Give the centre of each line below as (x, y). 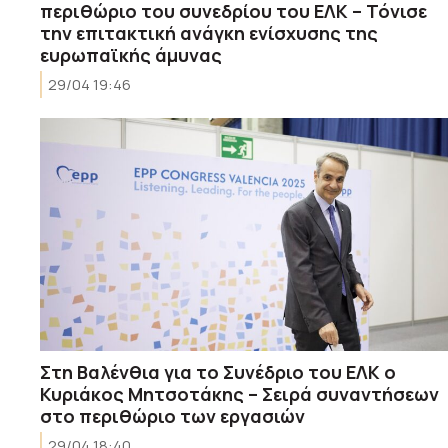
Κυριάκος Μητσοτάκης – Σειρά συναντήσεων (239, 393)
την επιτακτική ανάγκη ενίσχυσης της (209, 32)
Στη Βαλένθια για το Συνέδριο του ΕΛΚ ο (218, 371)
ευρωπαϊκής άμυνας (131, 54)
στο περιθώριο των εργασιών (172, 415)
